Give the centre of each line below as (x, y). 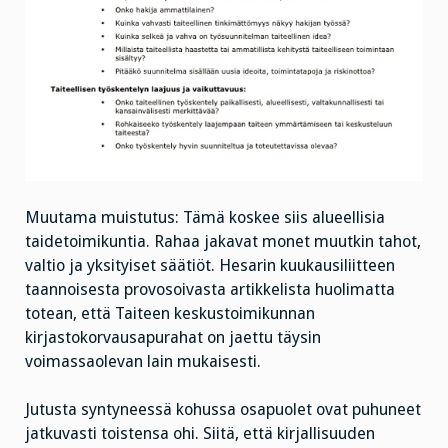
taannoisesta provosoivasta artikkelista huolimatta (210, 289)
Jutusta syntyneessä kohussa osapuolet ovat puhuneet (223, 410)
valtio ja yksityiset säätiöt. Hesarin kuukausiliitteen (210, 265)
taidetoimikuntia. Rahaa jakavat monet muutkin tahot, (223, 241)
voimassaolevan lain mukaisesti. (143, 361)
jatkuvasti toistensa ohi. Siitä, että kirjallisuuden (200, 434)
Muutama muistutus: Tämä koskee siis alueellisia (205, 217)
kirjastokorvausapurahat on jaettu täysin (173, 337)
